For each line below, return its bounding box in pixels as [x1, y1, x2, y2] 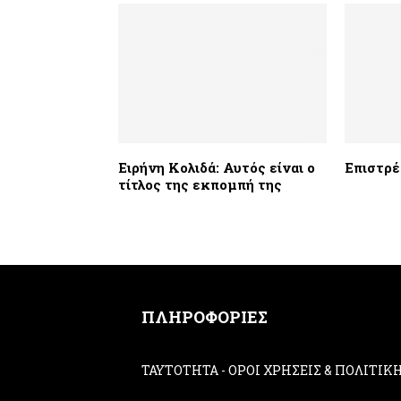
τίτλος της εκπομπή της [118, 175, 282, 193]
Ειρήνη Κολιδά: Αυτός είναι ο [118, 158, 315, 176]
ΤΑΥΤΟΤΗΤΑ [141, 361, 219, 379]
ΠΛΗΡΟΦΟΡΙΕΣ [141, 305, 269, 328]
